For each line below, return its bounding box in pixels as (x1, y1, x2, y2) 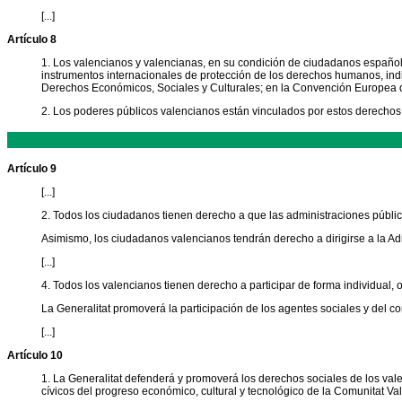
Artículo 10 (7, 349, 63, 363)
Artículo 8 (7, 33, 57, 47)
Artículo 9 (7, 162, 57, 176)
